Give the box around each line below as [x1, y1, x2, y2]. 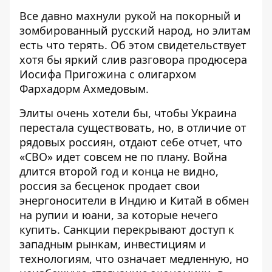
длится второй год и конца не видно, [19, 164, 219, 179]
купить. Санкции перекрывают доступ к [19, 222, 234, 237]
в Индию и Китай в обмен [107, 193, 249, 208]
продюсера [185, 52, 247, 67]
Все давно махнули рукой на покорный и [19, 8, 241, 24]
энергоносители [19, 193, 107, 208]
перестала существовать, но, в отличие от [19, 120, 246, 135]
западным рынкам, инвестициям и [19, 237, 206, 252]
